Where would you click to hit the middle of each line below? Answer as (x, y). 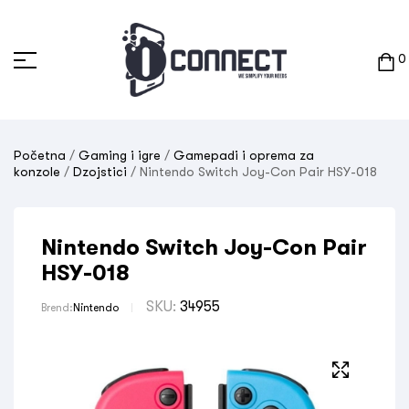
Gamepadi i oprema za (244, 155)
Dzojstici (100, 172)
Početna (40, 155)
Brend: (57, 308)
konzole (37, 172)
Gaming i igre (120, 155)
